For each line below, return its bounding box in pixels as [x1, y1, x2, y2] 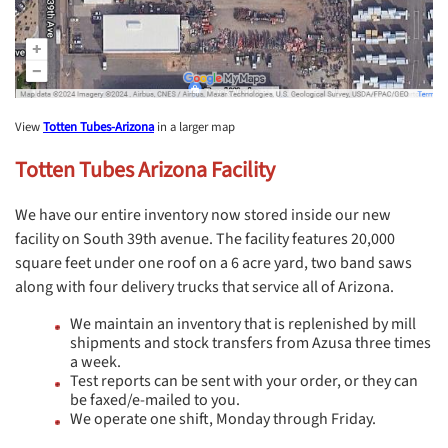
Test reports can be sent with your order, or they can [70, 369, 418, 392]
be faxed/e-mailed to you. [70, 388, 240, 411]
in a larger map [154, 117, 235, 136]
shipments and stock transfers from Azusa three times [70, 331, 431, 354]
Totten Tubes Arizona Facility [15, 153, 279, 186]
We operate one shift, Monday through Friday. [70, 407, 376, 430]
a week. [70, 350, 121, 373]
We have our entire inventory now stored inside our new [15, 203, 391, 226]
